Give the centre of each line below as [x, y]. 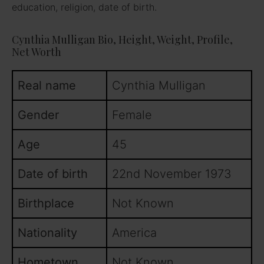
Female [132, 115]
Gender [40, 115]
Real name [47, 85]
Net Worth [37, 52]
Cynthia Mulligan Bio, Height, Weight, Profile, [122, 39]
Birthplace [46, 203]
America [134, 232]
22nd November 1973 [172, 174]
